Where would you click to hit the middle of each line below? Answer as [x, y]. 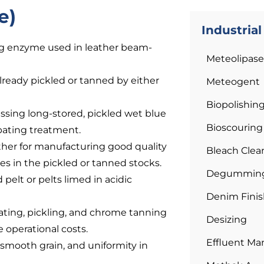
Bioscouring [234, 128]
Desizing [226, 220]
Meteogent [233, 82]
